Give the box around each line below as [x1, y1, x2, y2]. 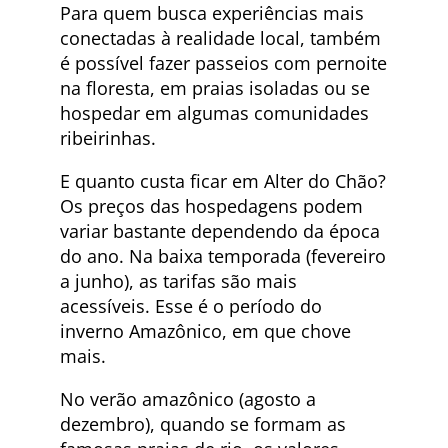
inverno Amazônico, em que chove [60, 318, 351, 343]
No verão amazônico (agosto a [60, 386, 316, 411]
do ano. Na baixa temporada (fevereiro [60, 243, 386, 268]
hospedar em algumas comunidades [60, 100, 369, 125]
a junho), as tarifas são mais [60, 268, 297, 293]
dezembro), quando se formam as [60, 411, 346, 436]
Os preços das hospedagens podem [60, 193, 363, 218]
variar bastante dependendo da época [60, 218, 380, 243]
